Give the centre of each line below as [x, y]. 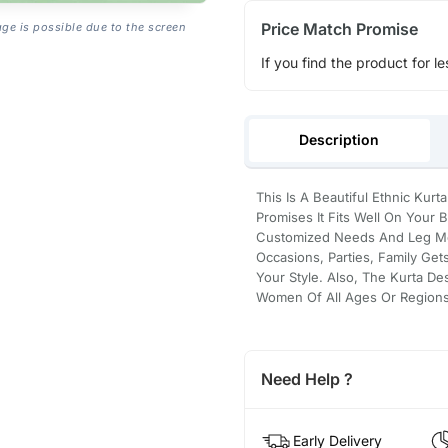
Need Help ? [306, 379]
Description [339, 140]
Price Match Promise [339, 28]
